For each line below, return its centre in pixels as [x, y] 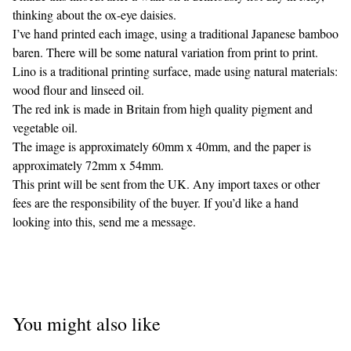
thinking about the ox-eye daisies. [94, 14]
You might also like [87, 324]
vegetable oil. [45, 127]
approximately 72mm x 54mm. [88, 165]
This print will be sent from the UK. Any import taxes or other [166, 184]
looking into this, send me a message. [104, 221]
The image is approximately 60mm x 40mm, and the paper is [162, 146]
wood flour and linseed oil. [78, 90]
